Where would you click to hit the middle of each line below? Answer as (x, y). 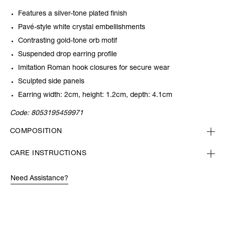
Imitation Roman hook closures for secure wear (94, 69)
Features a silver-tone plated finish (73, 14)
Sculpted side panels (51, 82)
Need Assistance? (39, 179)
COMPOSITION (36, 132)
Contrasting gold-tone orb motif (69, 41)
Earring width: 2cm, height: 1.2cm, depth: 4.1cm (95, 96)
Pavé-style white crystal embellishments (82, 28)
